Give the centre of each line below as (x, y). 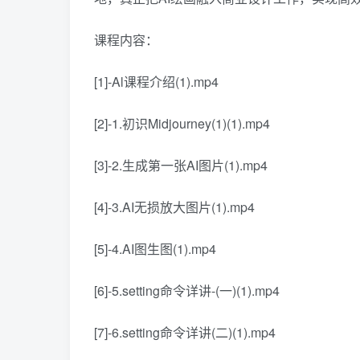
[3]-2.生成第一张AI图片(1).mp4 (181, 166)
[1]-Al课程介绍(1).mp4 (156, 82)
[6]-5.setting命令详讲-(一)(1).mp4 (187, 291)
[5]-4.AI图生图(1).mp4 (155, 249)
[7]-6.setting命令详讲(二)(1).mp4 (185, 333)
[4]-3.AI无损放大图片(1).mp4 (174, 207)
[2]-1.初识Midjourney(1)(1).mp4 (182, 124)
